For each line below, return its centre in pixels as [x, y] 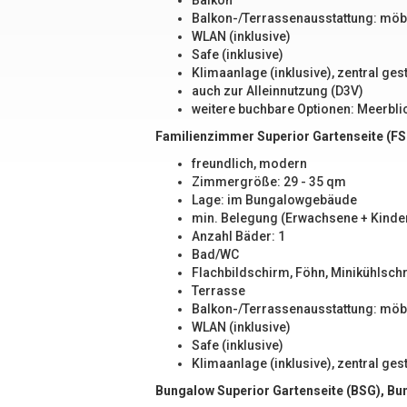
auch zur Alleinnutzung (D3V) [278, 91]
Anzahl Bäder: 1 [238, 236]
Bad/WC [215, 254]
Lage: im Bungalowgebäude [274, 200]
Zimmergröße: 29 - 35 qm [269, 182]
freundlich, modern [249, 164]
